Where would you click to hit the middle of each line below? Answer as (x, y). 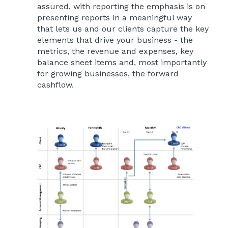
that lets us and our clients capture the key (123, 28)
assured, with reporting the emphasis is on (121, 6)
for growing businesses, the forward (108, 73)
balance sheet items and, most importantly (122, 62)
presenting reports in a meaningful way (115, 17)
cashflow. (55, 84)
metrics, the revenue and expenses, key (115, 51)
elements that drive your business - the (115, 40)
